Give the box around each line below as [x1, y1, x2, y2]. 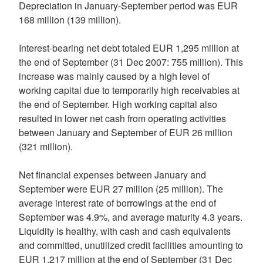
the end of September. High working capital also [19, 97, 217, 111]
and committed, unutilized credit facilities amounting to [19, 238, 243, 252]
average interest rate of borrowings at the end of [19, 196, 216, 210]
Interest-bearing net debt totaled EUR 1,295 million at [19, 41, 239, 55]
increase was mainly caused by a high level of [19, 69, 210, 83]
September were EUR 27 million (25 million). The [19, 182, 223, 195]
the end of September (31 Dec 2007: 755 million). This [19, 55, 243, 69]
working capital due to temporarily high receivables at [19, 83, 240, 97]
